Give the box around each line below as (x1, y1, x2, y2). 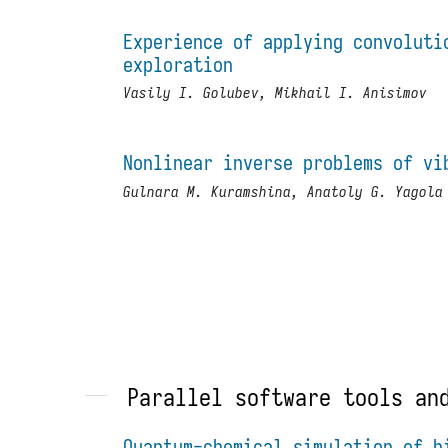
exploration (123, 51, 234, 77)
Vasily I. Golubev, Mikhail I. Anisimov (123, 83, 428, 103)
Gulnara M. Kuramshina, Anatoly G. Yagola (123, 181, 444, 201)
